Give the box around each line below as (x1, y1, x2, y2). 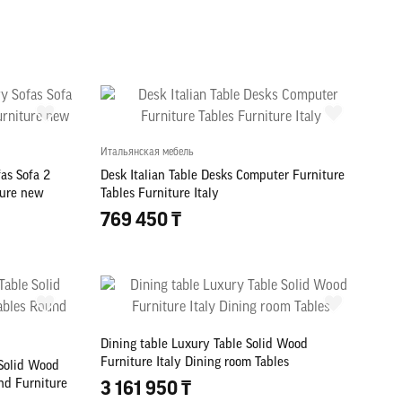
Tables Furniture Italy (100, 188, 220, 202)
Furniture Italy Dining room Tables (100, 356, 290, 371)
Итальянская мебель (100, 147, 195, 159)
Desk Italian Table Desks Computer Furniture (100, 170, 345, 184)
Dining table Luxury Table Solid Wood (100, 338, 309, 353)
